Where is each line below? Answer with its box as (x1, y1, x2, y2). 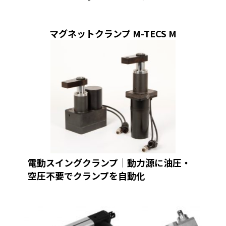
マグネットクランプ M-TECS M (49, 27, 177, 40)
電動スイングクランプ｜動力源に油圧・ (27, 156, 191, 169)
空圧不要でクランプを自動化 (27, 169, 145, 183)
